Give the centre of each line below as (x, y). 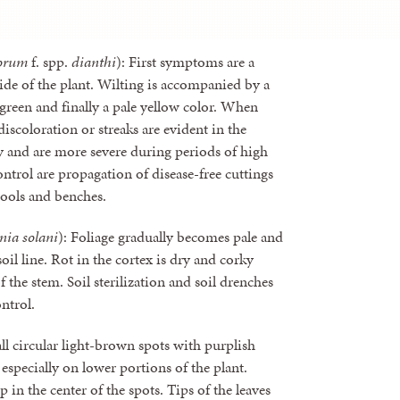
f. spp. (50, 61)
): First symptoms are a (185, 61)
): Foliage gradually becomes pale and (171, 236)
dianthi (94, 61)
